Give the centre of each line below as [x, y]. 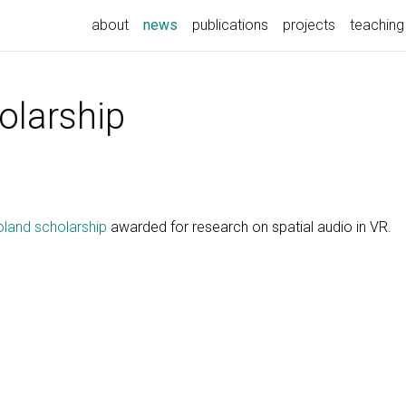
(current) [203, 24]
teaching [377, 25]
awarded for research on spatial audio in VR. [249, 227]
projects [309, 25]
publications [230, 25]
